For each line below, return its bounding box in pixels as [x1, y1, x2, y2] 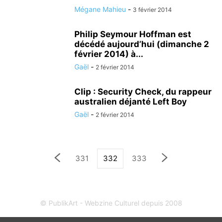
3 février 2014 [133, 6, 172, 13]
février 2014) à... [74, 49, 143, 59]
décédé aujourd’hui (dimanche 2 [74, 39, 209, 49]
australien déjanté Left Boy [74, 97, 187, 107]
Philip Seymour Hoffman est [74, 29, 191, 39]
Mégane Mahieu [74, 5, 126, 13]
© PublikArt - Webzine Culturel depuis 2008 [40, 199, 182, 207]
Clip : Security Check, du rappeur [74, 87, 212, 97]
